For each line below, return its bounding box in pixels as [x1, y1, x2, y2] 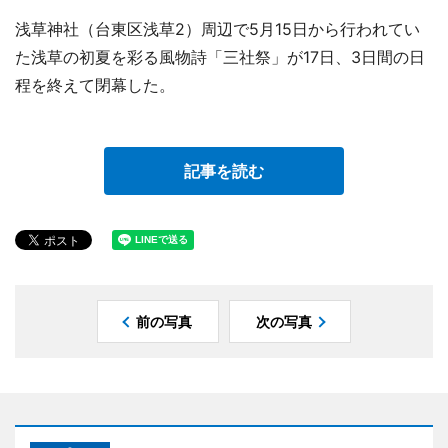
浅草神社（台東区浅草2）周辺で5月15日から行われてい [15, 18, 420, 39]
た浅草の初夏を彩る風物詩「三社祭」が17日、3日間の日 [15, 46, 425, 67]
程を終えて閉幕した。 [15, 74, 175, 95]
